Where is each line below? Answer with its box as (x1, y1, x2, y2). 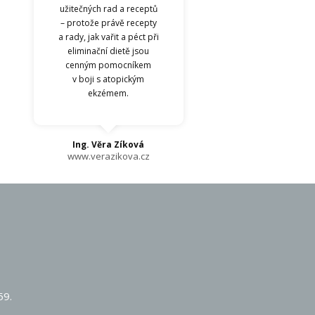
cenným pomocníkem (65, 58, 152, 71)
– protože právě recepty (60, 16, 157, 29)
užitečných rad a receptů (59, 2, 157, 15)
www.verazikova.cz (67, 149, 150, 162)
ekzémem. (88, 86, 129, 99)
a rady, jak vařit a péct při (58, 30, 159, 43)
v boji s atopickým (72, 72, 145, 85)
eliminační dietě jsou (67, 44, 150, 57)
